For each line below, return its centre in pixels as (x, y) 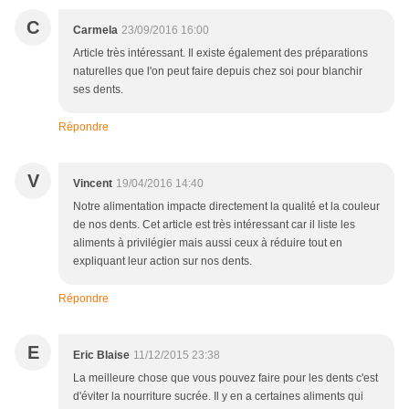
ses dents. (98, 89)
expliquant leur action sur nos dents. (163, 261)
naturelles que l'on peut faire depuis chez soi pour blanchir (218, 71)
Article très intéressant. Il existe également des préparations (220, 52)
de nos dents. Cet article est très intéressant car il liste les (214, 224)
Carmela (95, 30)
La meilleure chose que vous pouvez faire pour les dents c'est (225, 378)
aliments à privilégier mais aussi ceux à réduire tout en (208, 242)
